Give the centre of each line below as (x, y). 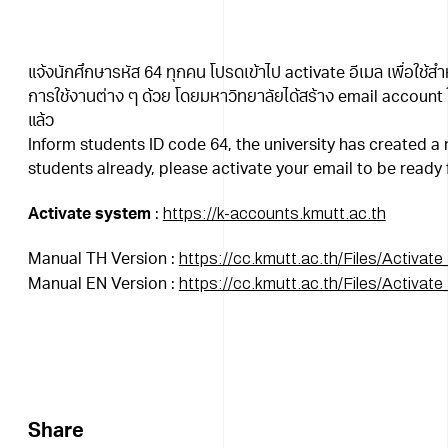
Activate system (89, 215)
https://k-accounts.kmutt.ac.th (274, 213)
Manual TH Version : (103, 260)
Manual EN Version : (103, 285)
